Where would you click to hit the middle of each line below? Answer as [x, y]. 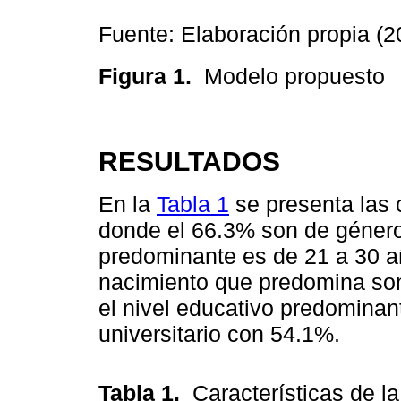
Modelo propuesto [298, 76]
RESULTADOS [189, 161]
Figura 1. [151, 76]
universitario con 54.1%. [219, 334]
